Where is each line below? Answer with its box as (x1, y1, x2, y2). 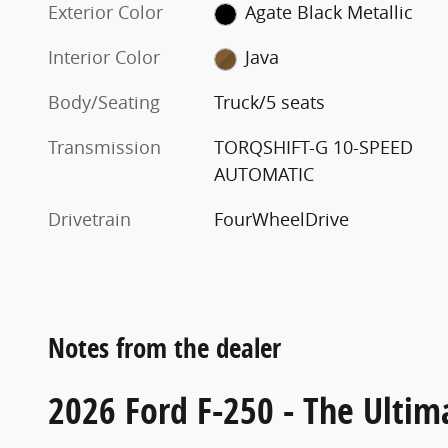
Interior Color (48, 45, 160, 70)
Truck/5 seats (214, 90, 326, 115)
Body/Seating (48, 90, 160, 115)
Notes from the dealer (48, 329, 281, 367)
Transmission (48, 135, 161, 160)
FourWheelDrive (214, 207, 350, 232)
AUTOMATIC (214, 162, 315, 187)
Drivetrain (48, 207, 131, 232)
